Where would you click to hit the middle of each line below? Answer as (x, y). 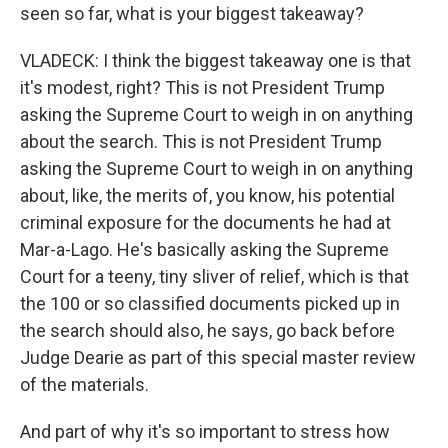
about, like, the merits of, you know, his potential (207, 196)
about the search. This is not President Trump (201, 142)
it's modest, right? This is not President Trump (202, 88)
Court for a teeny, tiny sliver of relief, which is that (214, 277)
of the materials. (84, 385)
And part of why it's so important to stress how (205, 432)
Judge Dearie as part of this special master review (218, 358)
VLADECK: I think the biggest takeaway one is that (215, 61)
